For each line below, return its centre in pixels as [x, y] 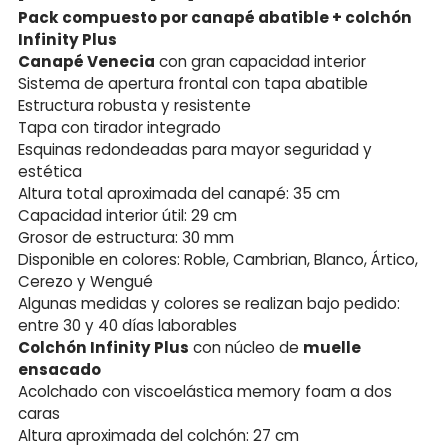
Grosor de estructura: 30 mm [126, 237]
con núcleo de [246, 347]
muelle [332, 347]
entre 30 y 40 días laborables [127, 325]
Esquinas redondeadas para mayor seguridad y [195, 149]
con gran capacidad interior [260, 61]
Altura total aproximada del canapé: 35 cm [179, 193]
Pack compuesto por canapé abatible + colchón [215, 17]
